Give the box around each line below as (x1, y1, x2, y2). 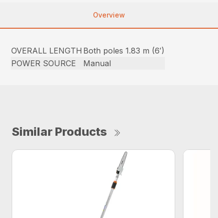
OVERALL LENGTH (11, 45, 83, 55)
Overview (93, 10, 125, 19)
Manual (83, 58, 111, 68)
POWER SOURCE (11, 58, 76, 68)
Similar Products (12, 124, 107, 139)
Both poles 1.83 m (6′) (83, 45, 165, 55)
